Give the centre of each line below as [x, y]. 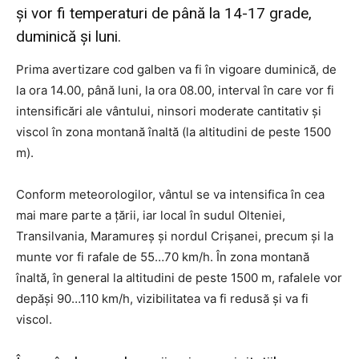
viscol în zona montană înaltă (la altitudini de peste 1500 [173, 132]
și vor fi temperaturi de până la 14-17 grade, [164, 13]
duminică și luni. [69, 36]
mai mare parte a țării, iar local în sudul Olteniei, [151, 215]
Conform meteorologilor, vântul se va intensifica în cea [170, 194]
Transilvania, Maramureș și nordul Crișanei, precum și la [175, 236]
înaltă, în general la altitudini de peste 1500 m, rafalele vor [179, 278]
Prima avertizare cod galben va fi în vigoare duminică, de [176, 69]
